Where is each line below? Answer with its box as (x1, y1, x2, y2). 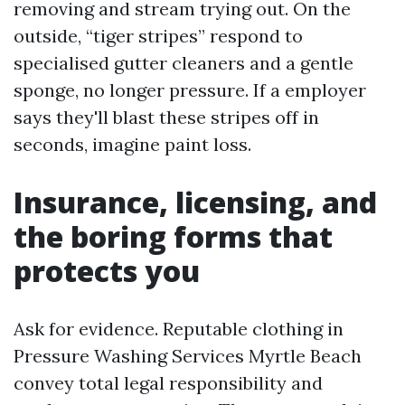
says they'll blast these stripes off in (14, 106, 319, 128)
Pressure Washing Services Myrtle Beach (14, 344, 362, 367)
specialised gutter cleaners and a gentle (14, 52, 353, 74)
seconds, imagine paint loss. (14, 133, 251, 155)
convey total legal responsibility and (14, 372, 323, 394)
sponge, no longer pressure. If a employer (14, 79, 366, 101)
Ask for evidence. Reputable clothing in (14, 317, 344, 340)
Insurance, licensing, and (14, 183, 377, 221)
